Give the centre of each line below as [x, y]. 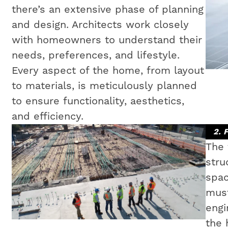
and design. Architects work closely [100, 25]
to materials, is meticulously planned [104, 86]
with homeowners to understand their [107, 40]
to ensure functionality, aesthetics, [98, 101]
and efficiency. [47, 117]
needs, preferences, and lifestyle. [95, 55]
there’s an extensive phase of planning [107, 10]
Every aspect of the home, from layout [108, 71]
